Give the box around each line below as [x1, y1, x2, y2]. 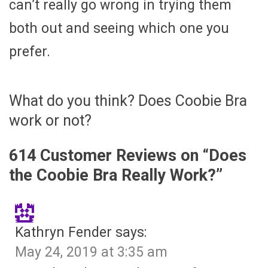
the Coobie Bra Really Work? [9, 165, 216, 185]
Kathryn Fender [15, 224, 112, 240]
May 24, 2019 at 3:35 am [15, 243, 167, 260]
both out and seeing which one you [9, 20, 229, 37]
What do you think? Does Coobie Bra [9, 92, 247, 110]
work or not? [9, 112, 92, 130]
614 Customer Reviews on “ [9, 145, 209, 165]
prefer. [9, 44, 50, 60]
